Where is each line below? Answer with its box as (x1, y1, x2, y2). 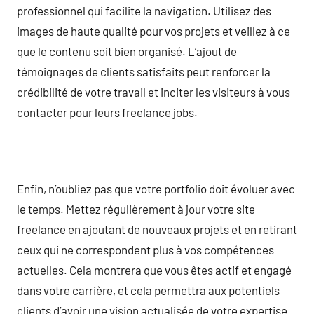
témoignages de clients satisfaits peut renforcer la (17, 64, 271, 78)
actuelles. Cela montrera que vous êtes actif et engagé (17, 262, 292, 277)
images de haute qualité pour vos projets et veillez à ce (17, 23, 290, 38)
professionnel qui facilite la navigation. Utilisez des (17, 3, 271, 18)
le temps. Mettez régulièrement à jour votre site (17, 201, 255, 216)
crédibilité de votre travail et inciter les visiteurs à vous (17, 84, 290, 99)
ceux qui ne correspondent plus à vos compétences (17, 242, 274, 257)
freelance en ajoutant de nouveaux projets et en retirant (17, 221, 297, 236)
